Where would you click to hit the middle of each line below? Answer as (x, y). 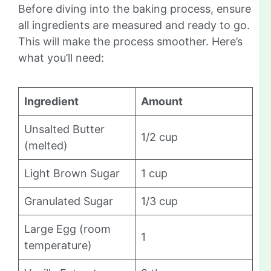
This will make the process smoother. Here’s (130, 41)
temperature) (58, 245)
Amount (162, 101)
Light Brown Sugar (72, 173)
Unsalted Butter (64, 129)
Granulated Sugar (69, 201)
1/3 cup (159, 201)
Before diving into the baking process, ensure (135, 8)
